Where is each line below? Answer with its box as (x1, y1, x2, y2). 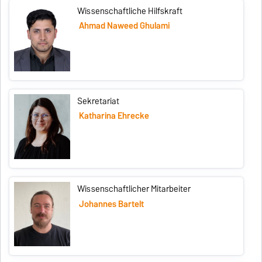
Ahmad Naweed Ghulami (78, 19, 170, 33)
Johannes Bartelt (78, 196, 144, 211)
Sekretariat (77, 94, 120, 108)
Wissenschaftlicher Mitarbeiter (77, 182, 191, 196)
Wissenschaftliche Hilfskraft (77, 4, 183, 18)
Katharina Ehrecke (78, 109, 149, 123)
